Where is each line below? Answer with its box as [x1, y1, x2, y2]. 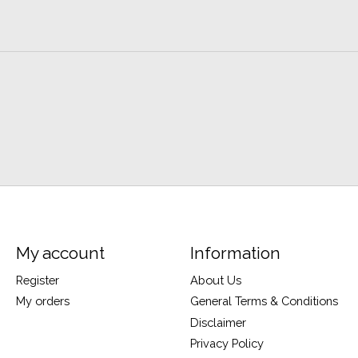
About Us [189, 273, 241, 288]
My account [15, 243, 105, 264]
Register [15, 273, 59, 288]
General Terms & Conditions [189, 294, 338, 308]
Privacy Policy [189, 336, 264, 350]
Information [189, 243, 280, 264]
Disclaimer [189, 315, 246, 329]
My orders [15, 294, 70, 308]
